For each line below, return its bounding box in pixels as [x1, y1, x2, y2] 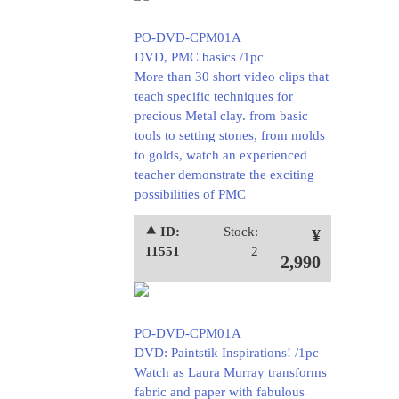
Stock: [223, 224, 258, 239]
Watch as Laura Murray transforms [134, 365, 327, 379]
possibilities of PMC [134, 187, 246, 201]
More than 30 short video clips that [134, 69, 329, 84]
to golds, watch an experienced [134, 148, 307, 162]
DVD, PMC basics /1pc [134, 50, 264, 64]
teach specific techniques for [134, 89, 293, 103]
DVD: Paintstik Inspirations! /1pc [134, 346, 319, 360]
